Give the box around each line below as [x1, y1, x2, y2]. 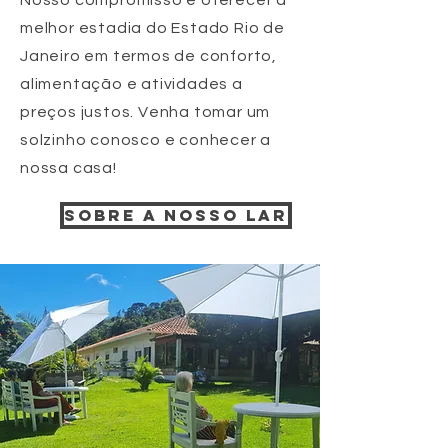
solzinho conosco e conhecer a [20, 132, 272, 148]
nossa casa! [20, 160, 117, 176]
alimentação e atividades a [20, 76, 243, 92]
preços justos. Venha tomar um [20, 104, 271, 120]
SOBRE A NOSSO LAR [64, 205, 288, 225]
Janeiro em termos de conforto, [20, 48, 278, 64]
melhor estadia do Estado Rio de [20, 20, 285, 36]
